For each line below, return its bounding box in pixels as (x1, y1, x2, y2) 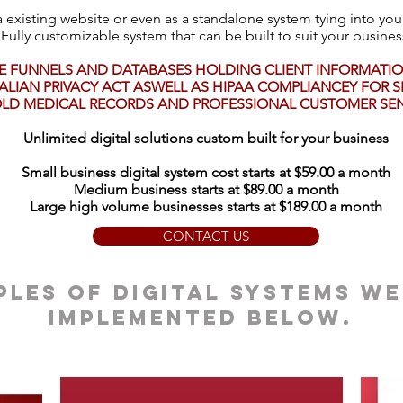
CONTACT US (163, 228, 249, 245)
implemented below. (48, 305, 353, 330)
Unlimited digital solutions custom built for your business (23, 130, 389, 147)
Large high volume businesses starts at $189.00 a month (30, 198, 382, 215)
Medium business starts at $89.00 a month (73, 181, 339, 198)
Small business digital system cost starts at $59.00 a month (22, 164, 390, 181)
